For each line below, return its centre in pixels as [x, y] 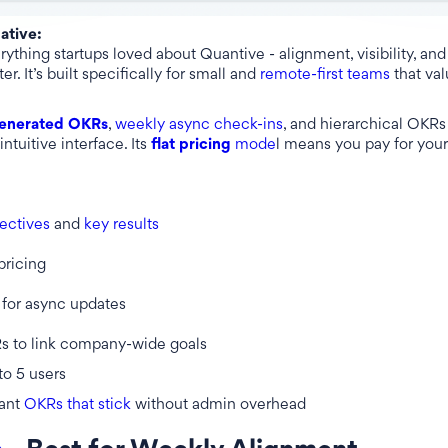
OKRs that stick [77, 406]
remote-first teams [325, 76]
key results [121, 226]
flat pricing [191, 146]
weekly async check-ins [199, 126]
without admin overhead [218, 406]
